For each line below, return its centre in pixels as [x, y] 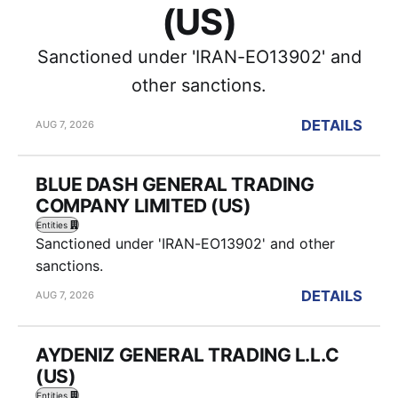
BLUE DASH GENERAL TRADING [175, 184]
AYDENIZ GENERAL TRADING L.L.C [187, 354]
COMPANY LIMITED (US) [143, 205]
